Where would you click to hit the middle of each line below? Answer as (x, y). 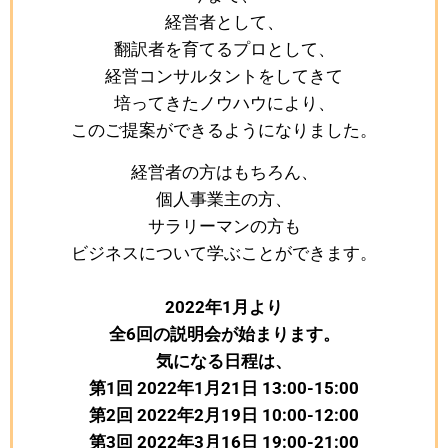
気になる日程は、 (224, 361)
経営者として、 (224, 22)
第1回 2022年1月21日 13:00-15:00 (224, 388)
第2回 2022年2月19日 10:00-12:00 (224, 415)
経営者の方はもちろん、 (224, 172)
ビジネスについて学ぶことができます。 (224, 253)
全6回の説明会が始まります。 (224, 334)
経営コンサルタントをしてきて (224, 76)
